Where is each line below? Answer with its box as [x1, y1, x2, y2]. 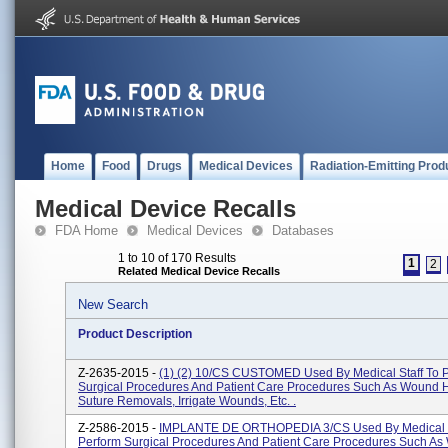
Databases [272, 223, 334, 238]
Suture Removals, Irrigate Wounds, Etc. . [78, 394, 296, 408]
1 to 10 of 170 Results [118, 251, 236, 265]
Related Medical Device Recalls [118, 265, 280, 277]
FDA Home [55, 223, 118, 238]
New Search [78, 297, 148, 312]
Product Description [78, 327, 192, 341]
